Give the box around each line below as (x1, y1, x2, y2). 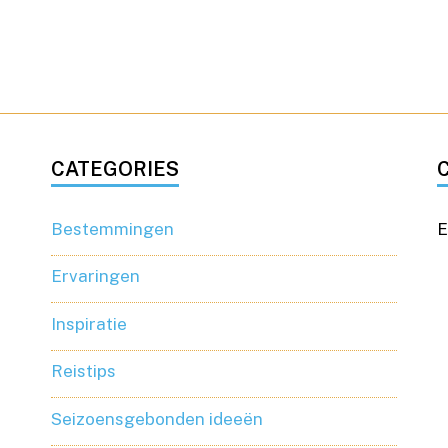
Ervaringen (50, 266, 140, 287)
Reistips (50, 361, 116, 382)
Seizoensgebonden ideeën (50, 408, 263, 429)
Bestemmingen (50, 218, 174, 239)
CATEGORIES (50, 156, 179, 181)
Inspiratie (50, 313, 127, 334)
